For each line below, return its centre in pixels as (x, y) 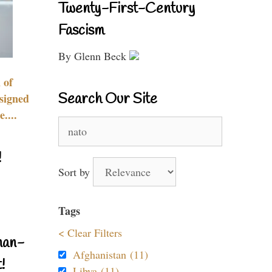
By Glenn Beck (94, 56)
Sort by (76, 172)
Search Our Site (108, 100)
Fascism (81, 31)
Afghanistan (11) (110, 254)
